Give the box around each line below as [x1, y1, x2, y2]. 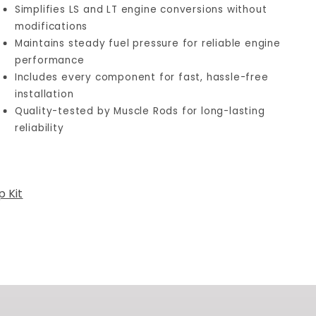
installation [14, 87, 74, 101]
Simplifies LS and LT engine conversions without [14, 3, 267, 16]
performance [14, 54, 85, 67]
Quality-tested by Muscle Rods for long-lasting [14, 104, 265, 118]
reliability [14, 121, 64, 135]
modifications [14, 20, 88, 33]
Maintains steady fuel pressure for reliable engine [14, 37, 281, 50]
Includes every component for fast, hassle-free [14, 71, 269, 84]
